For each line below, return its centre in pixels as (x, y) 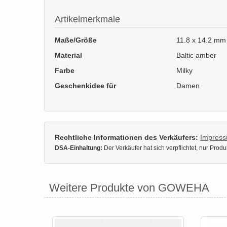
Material (68, 55)
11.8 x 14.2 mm (201, 40)
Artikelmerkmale (87, 19)
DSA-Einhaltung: (79, 148)
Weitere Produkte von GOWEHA (129, 187)
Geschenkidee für (85, 85)
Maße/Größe (76, 40)
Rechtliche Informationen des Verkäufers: (126, 137)
